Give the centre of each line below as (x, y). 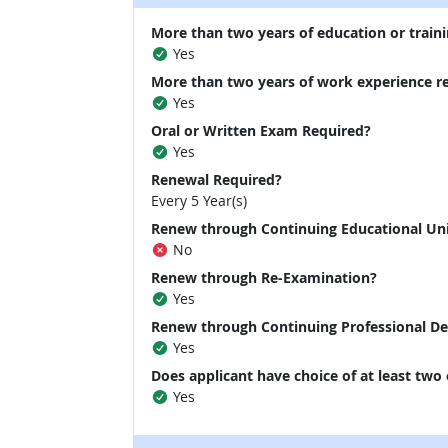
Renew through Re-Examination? (264, 277)
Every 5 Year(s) (199, 200)
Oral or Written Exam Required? (261, 130)
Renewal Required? (216, 179)
